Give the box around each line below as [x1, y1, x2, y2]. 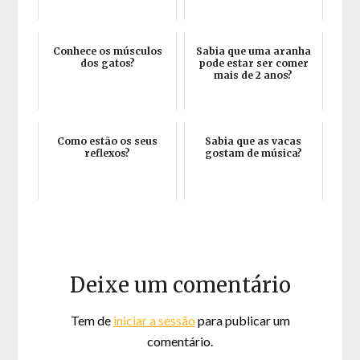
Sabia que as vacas [205, 135, 302, 148]
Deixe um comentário [69, 272, 291, 299]
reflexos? [84, 147, 131, 160]
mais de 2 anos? [214, 69, 293, 82]
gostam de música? [204, 147, 302, 160]
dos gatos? [80, 57, 135, 70]
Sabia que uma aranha [195, 45, 311, 58]
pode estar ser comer [198, 57, 309, 70]
